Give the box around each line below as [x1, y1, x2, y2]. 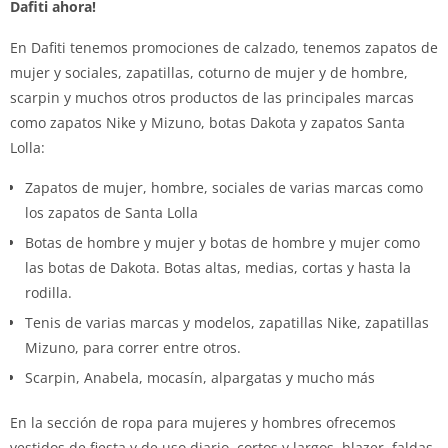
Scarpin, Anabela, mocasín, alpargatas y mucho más [25, 367, 375, 387]
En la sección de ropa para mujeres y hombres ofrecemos [10, 412, 396, 432]
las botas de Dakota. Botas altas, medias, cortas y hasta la [25, 257, 411, 277]
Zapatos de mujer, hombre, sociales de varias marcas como [25, 177, 423, 197]
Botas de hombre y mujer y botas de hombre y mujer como [25, 232, 420, 252]
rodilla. [25, 282, 72, 302]
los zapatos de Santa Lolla [25, 202, 198, 222]
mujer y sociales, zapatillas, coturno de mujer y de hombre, [10, 62, 408, 82]
